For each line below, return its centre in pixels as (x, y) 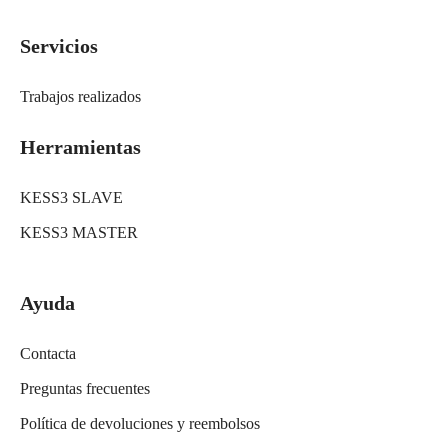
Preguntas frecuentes (85, 388)
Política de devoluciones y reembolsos (140, 423)
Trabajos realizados (80, 96)
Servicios (59, 45)
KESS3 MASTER (79, 232)
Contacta (48, 353)
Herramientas (80, 146)
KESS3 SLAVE (71, 197)
